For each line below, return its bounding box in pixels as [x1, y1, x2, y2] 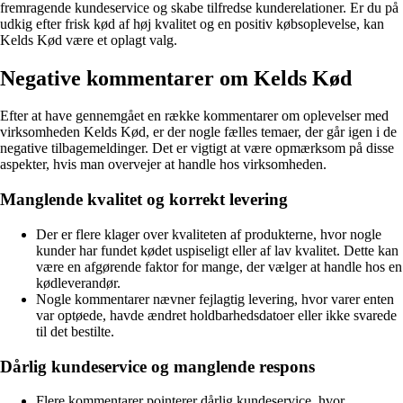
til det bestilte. [36, 323, 114, 339]
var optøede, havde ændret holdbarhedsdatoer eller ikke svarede [36, 307, 397, 323]
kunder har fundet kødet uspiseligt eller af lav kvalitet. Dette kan [36, 242, 399, 258]
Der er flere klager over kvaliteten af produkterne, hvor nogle [36, 226, 381, 242]
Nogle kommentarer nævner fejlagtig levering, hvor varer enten [36, 291, 394, 307]
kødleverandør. [36, 274, 121, 291]
